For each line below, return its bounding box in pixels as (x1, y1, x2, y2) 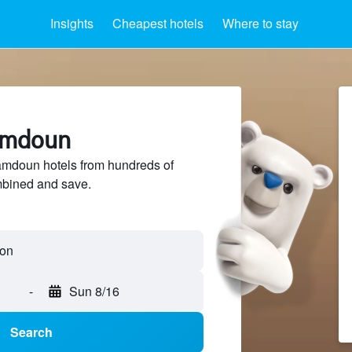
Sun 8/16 (69, 282, 119, 301)
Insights (50, 14, 93, 32)
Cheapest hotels (112, 14, 203, 32)
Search (9, 323, 53, 342)
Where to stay (222, 14, 299, 32)
